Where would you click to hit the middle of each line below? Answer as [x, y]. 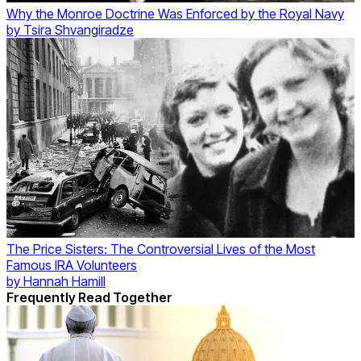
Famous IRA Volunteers [72, 266]
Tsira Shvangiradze [79, 29]
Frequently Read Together [89, 298]
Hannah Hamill [64, 282]
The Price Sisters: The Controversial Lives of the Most [161, 249]
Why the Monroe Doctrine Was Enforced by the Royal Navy [175, 13]
